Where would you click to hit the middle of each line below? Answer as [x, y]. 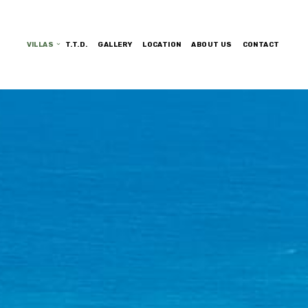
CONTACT [261, 45]
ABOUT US [212, 45]
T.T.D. [76, 45]
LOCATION [162, 45]
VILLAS [40, 45]
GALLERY [115, 45]
